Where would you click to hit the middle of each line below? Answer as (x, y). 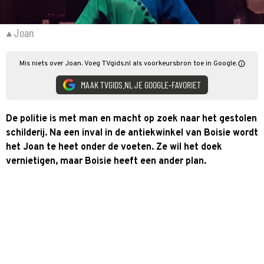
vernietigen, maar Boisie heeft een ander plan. (106, 161)
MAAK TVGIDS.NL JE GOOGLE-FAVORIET (141, 85)
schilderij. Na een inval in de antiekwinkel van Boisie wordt (132, 133)
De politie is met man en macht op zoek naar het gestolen (131, 119)
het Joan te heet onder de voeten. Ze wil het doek (114, 147)
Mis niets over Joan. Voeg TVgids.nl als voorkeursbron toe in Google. (128, 63)
